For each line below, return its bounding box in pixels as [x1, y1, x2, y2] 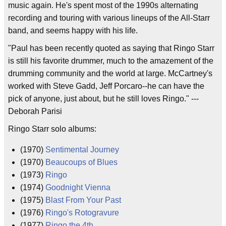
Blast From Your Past [45, 196, 121, 204]
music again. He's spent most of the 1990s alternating [8, 1, 198, 10]
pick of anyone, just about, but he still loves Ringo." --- [8, 94, 199, 103]
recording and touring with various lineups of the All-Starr [8, 14, 210, 22]
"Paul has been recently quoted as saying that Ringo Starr [8, 44, 214, 52]
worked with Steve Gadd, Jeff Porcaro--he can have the [8, 82, 204, 90]
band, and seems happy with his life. [8, 26, 138, 35]
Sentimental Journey [45, 145, 119, 154]
